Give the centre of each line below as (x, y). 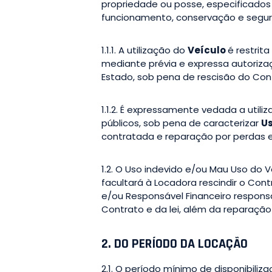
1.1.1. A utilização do (144, 50)
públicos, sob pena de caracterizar (181, 123)
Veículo (208, 50)
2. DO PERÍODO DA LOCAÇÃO (175, 244)
